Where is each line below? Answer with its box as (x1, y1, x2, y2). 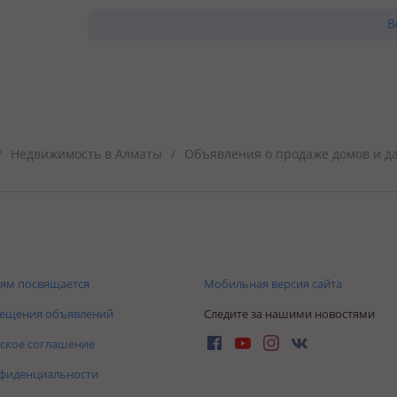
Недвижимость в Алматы (11, 144, 162, 162)
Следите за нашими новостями (204, 305, 375, 322)
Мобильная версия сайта (204, 275, 342, 292)
